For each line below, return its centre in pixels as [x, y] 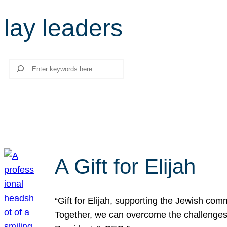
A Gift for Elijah [125, 166]
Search [19, 66]
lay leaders [63, 28]
